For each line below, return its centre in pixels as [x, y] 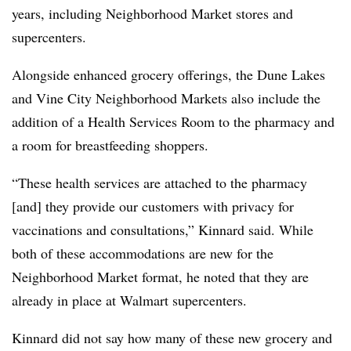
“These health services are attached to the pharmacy [159, 182]
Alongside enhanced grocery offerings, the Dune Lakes [168, 74]
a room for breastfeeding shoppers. [112, 145]
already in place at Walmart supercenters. [132, 300]
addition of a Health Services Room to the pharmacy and [173, 121]
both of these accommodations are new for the [143, 253]
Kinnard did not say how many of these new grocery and [172, 337]
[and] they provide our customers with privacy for [153, 206]
